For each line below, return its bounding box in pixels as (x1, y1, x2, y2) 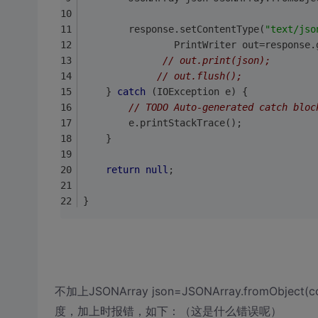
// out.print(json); (162, 54, 282, 66)
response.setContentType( (128, 23, 265, 35)
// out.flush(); (156, 70, 253, 82)
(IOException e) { (145, 85, 259, 97)
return (105, 163, 140, 175)
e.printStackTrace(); (82, 116, 253, 128)
